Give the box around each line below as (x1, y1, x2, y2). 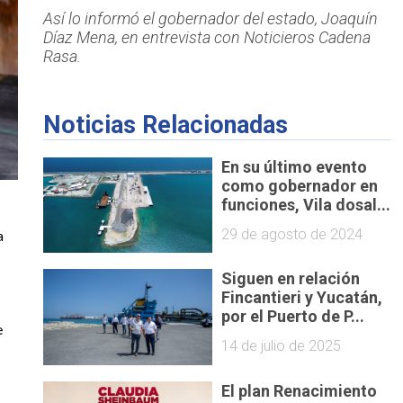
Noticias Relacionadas (42, 111, 288, 140)
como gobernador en (221, 175, 379, 195)
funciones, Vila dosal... (221, 194, 391, 214)
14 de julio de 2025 (221, 336, 342, 354)
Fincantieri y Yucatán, (221, 288, 383, 308)
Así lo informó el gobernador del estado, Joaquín (42, 9, 378, 29)
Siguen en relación (221, 269, 361, 289)
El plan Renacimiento (221, 381, 378, 400)
